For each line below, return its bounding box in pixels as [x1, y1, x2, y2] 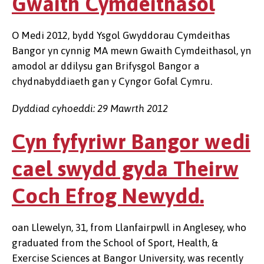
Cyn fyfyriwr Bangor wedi [12, 129, 250, 154]
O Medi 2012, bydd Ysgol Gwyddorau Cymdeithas [12, 29, 230, 41]
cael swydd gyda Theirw [12, 156, 239, 181]
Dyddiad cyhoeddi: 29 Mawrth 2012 [12, 103, 168, 114]
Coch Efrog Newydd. [12, 183, 204, 208]
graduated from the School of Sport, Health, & [12, 237, 218, 249]
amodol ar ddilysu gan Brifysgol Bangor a [12, 60, 199, 72]
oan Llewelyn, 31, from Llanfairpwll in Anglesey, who [12, 222, 246, 233]
